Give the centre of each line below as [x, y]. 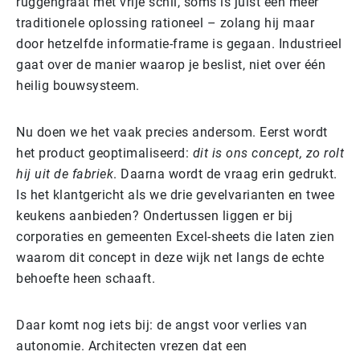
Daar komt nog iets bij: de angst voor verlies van [162, 325]
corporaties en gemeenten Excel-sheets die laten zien [175, 236]
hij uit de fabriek [65, 174]
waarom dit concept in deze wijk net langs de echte [170, 257]
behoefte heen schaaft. [86, 278]
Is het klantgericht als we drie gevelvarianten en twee [175, 194]
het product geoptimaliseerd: [104, 153]
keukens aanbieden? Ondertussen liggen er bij [154, 215]
